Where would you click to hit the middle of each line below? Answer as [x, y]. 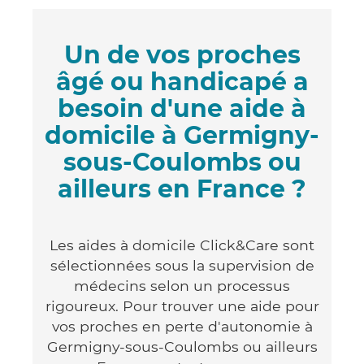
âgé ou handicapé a [182, 81]
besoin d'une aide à [182, 108]
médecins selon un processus [182, 285]
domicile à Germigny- [182, 135]
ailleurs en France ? [182, 188]
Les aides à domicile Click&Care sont [182, 245]
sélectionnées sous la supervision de [182, 265]
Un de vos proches [182, 54]
